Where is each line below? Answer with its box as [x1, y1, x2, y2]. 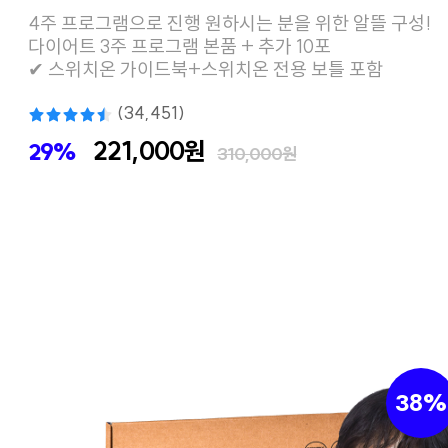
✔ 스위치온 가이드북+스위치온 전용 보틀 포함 [28, 57, 384, 82]
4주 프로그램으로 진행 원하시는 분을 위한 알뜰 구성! [28, 11, 432, 36]
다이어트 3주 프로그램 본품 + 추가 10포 [28, 34, 332, 59]
